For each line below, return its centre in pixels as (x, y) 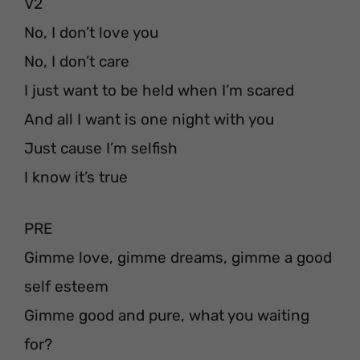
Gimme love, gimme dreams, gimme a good (178, 258)
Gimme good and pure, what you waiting (167, 316)
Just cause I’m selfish (101, 148)
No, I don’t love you (91, 32)
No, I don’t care (77, 61)
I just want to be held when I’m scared (159, 90)
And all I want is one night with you (149, 119)
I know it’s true (76, 177)
